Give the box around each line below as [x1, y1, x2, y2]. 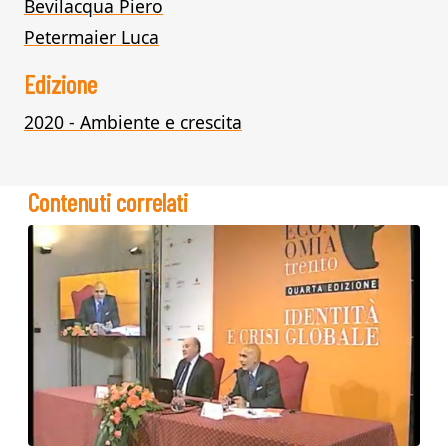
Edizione [24, 68, 97, 99]
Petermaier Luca [24, 25, 159, 49]
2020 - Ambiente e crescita [24, 110, 242, 134]
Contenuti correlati [28, 186, 188, 217]
